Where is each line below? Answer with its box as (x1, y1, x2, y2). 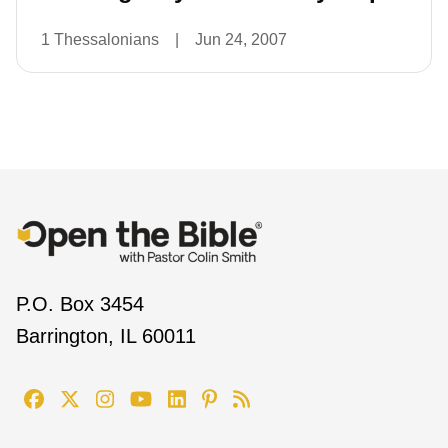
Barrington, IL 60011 (16, 325, 196, 347)
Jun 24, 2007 (195, 31, 287, 48)
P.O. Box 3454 (16, 293, 144, 315)
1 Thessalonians (41, 31, 159, 48)
